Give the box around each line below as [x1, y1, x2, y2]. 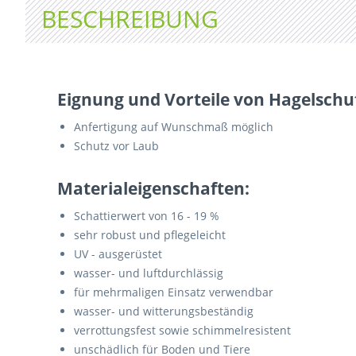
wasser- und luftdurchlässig [74, 265, 223, 281]
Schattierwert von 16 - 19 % [74, 208, 219, 223]
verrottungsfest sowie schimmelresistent [74, 323, 291, 338]
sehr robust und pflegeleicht [74, 227, 226, 242]
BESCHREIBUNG [41, 2, 219, 35]
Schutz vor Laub [74, 138, 159, 153]
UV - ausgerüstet [74, 246, 162, 261]
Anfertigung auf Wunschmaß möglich [74, 119, 273, 134]
